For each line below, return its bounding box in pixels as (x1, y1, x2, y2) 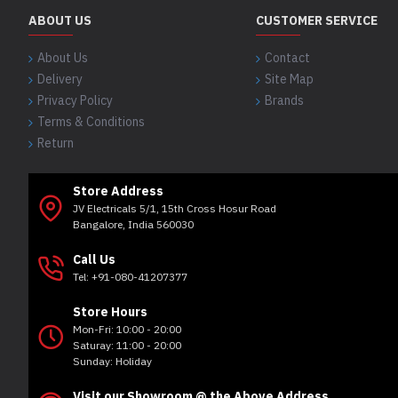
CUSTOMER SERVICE (256, 12, 378, 29)
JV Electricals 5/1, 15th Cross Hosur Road (73, 202, 276, 216)
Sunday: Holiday (73, 354, 152, 369)
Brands (265, 92, 304, 109)
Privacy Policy (37, 92, 113, 109)
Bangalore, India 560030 (73, 218, 194, 232)
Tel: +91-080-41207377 (73, 270, 187, 284)
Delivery (37, 71, 83, 88)
